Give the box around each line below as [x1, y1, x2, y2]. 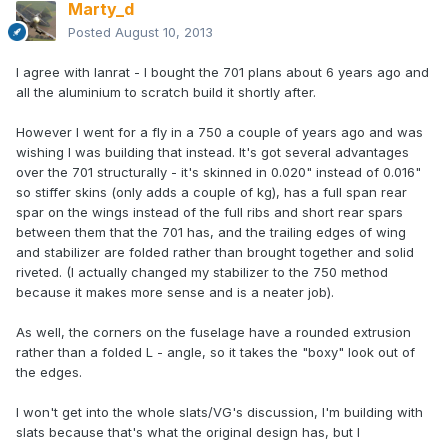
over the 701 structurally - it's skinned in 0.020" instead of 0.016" [16, 164, 421, 181]
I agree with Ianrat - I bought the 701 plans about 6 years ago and [16, 64, 429, 81]
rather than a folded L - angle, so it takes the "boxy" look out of [16, 344, 415, 361]
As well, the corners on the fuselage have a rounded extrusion [16, 324, 411, 341]
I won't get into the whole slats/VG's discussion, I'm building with [16, 404, 423, 421]
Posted [68, 24, 115, 41]
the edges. [16, 364, 82, 381]
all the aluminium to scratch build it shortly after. [16, 84, 316, 101]
